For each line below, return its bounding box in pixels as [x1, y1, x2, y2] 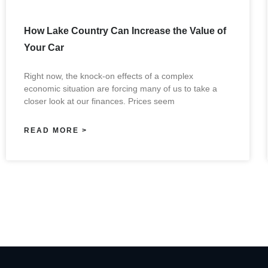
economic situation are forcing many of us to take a [24, 83, 217, 93]
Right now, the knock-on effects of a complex [24, 71, 193, 81]
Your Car [24, 42, 64, 53]
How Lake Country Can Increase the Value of [24, 25, 226, 36]
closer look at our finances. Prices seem [24, 96, 175, 106]
